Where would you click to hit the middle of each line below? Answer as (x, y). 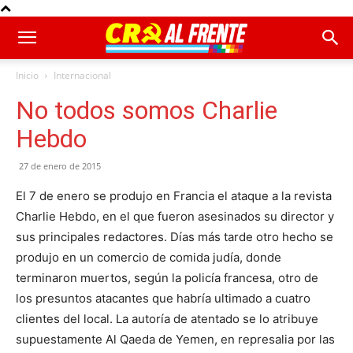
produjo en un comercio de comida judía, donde (149, 257)
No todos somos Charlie (147, 110)
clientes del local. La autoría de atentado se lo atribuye (167, 319)
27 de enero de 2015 (60, 166)
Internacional (82, 75)
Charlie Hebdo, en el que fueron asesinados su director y (175, 216)
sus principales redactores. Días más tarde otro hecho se (175, 237)
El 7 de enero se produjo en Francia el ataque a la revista (174, 196)
